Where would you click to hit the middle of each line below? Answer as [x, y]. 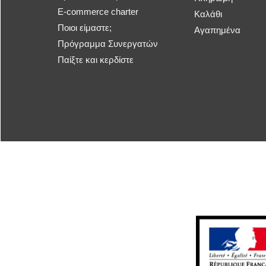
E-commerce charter [98, 11]
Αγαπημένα [217, 30]
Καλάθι [208, 14]
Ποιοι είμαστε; [85, 27]
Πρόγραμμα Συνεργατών [108, 43]
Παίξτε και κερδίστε [96, 59]
